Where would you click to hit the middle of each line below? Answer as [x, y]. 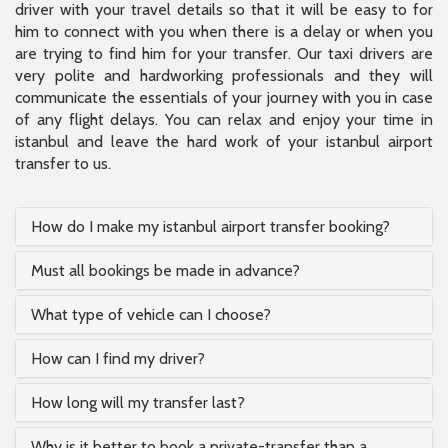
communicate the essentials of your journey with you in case [224, 97]
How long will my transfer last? [138, 402]
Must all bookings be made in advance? [165, 270]
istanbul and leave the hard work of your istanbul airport [224, 141]
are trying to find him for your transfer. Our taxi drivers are [224, 53]
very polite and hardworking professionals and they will [224, 75]
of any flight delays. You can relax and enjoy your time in [224, 119]
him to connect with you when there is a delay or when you [224, 31]
